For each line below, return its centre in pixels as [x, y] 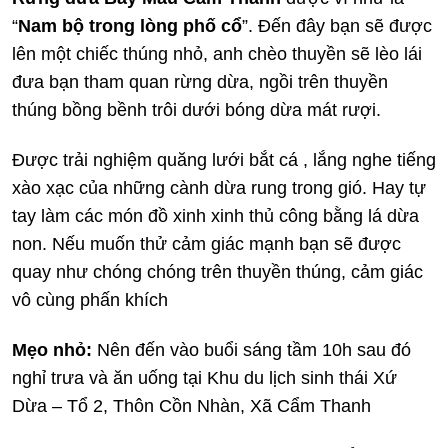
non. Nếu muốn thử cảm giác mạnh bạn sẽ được [206, 243]
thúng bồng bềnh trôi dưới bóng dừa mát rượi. [196, 109]
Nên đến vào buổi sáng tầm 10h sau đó [251, 349]
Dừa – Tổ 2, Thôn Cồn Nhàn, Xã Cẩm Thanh [191, 405]
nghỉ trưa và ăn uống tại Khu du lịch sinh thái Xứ [204, 377]
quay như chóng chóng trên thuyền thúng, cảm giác [217, 271]
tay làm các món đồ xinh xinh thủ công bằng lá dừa [215, 215]
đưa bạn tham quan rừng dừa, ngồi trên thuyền [200, 81]
